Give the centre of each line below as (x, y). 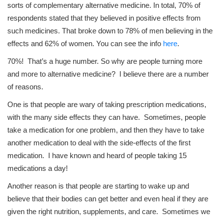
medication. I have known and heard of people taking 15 (97, 156)
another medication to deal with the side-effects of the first (99, 143)
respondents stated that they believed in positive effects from (104, 18)
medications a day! (38, 168)
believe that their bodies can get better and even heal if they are (108, 199)
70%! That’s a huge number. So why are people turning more (105, 61)
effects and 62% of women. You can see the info (85, 44)
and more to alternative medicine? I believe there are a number (108, 74)
